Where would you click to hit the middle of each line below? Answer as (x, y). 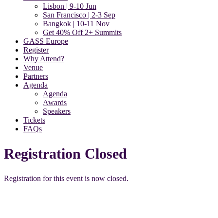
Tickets (34, 120)
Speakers (57, 111)
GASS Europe (46, 41)
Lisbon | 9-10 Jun (70, 6)
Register (36, 50)
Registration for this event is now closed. (66, 178)
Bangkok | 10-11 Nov (76, 24)
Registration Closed (65, 153)
